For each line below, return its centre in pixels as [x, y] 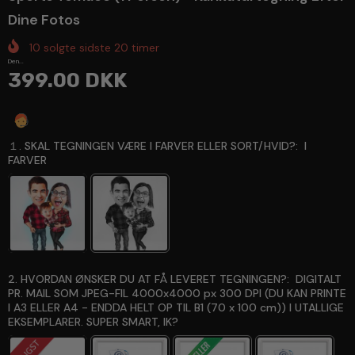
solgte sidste [79, 47]
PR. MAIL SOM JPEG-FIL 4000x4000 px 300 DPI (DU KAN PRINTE [177, 294]
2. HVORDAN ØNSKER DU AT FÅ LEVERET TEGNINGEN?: [149, 279]
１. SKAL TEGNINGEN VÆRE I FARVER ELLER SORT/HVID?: [153, 146]
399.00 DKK [67, 81]
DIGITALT [319, 279]
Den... [16, 61]
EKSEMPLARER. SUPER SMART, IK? [93, 322]
